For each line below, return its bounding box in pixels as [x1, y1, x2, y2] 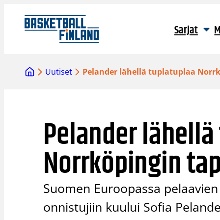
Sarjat [174, 22, 198, 39]
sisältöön [3, 16, 37, 27]
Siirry [3, 4, 23, 15]
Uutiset [45, 66, 73, 78]
